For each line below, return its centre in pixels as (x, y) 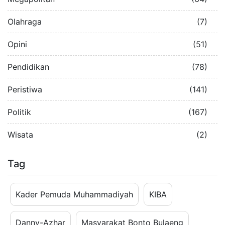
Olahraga (25, 21)
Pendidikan (28, 67)
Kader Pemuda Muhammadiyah (74, 194)
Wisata (20, 134)
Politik (19, 112)
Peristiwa (25, 89)
